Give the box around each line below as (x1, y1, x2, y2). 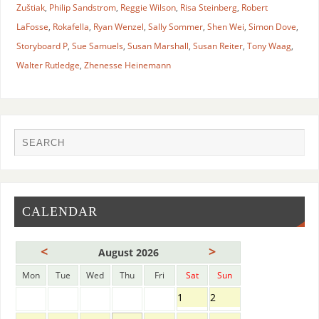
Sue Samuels (71, 39, 123, 52)
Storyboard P (16, 39, 68, 52)
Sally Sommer (147, 20, 203, 33)
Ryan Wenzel (93, 20, 144, 33)
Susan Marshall (127, 39, 189, 52)
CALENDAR (21, 204, 98, 219)
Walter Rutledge (16, 58, 80, 71)
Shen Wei (206, 20, 244, 33)
